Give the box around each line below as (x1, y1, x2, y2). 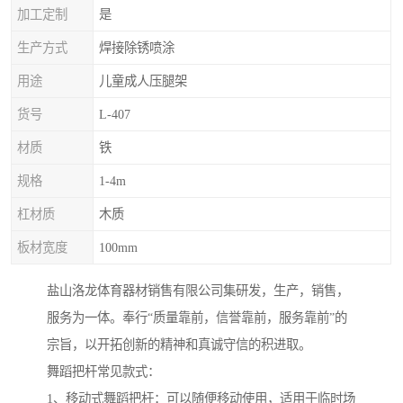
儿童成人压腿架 (99, 74, 187, 88)
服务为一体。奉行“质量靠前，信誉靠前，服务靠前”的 (47, 310, 347, 326)
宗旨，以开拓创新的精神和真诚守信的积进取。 (47, 337, 311, 353)
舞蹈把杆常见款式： (47, 364, 160, 380)
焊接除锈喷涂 (99, 40, 175, 55)
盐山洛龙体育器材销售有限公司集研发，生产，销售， (47, 283, 349, 299)
